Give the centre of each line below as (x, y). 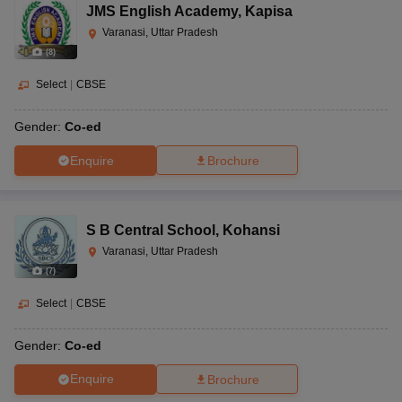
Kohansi (251, 231)
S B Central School (151, 231)
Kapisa (269, 12)
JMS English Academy (162, 12)
